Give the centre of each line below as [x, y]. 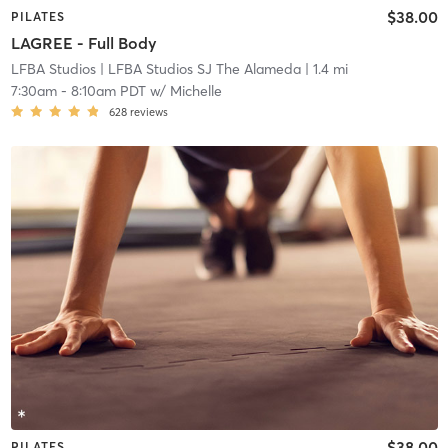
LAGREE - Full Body [83, 42]
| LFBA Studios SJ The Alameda [198, 68]
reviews [148, 111]
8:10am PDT [108, 90]
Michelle [195, 90]
